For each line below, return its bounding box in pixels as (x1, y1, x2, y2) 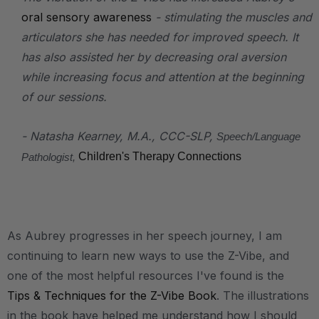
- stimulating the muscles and (152, 9, 312, 24)
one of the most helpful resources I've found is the (7, 268, 288, 283)
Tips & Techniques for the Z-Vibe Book (7, 288, 216, 303)
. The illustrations (216, 288, 309, 303)
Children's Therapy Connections (78, 150, 241, 162)
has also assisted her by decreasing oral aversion (21, 49, 286, 64)
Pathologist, (21, 150, 78, 163)
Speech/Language (216, 130, 300, 142)
